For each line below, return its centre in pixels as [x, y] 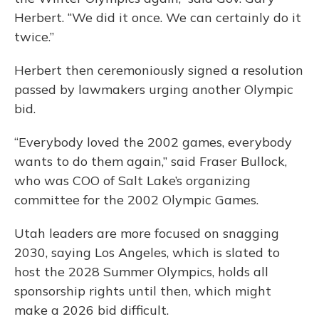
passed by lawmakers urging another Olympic [154, 90]
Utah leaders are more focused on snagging [147, 234]
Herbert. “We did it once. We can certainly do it [158, 18]
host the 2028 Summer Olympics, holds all [141, 272]
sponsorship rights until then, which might [143, 291]
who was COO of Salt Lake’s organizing [132, 181]
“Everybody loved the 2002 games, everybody [153, 142]
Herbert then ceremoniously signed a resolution [159, 70]
